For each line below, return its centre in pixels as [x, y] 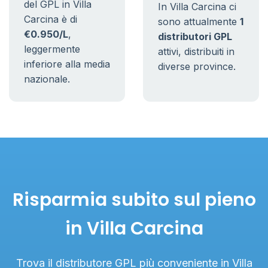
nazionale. [47, 79]
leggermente [52, 49]
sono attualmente [199, 22]
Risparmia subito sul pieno [134, 200]
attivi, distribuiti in [196, 51]
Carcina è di [51, 19]
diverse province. [197, 66]
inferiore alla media [67, 64]
